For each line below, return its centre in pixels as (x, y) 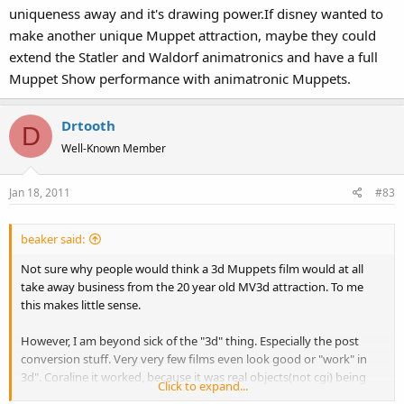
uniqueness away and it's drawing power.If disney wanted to (196, 14)
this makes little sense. (81, 304)
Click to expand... (203, 386)
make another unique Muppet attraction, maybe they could (193, 35)
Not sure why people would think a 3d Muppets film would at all (192, 268)
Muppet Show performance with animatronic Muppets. (180, 78)
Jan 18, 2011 (40, 192)
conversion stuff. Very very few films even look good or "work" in (194, 358)
